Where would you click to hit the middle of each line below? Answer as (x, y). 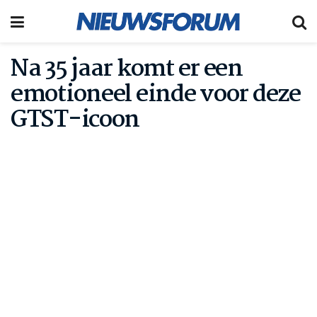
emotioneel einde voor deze (156, 95)
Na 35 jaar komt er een (127, 69)
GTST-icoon (75, 120)
